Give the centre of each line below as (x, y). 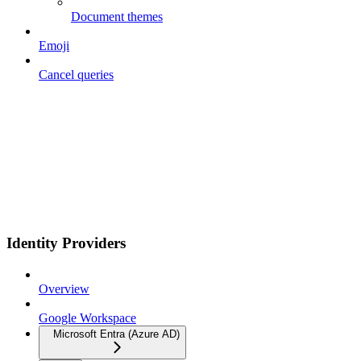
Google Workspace (87, 317)
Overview (64, 288)
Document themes (117, 17)
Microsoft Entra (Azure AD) (116, 334)
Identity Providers (66, 243)
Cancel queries (76, 75)
